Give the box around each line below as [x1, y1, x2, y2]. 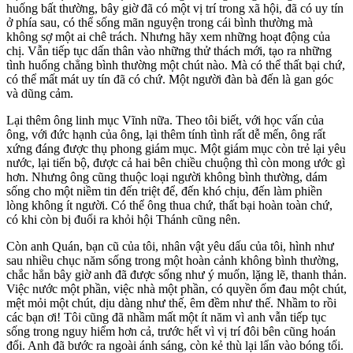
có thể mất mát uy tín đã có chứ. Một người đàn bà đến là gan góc [6, 72, 333, 86]
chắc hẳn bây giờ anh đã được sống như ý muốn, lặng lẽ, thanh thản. [6, 267, 347, 281]
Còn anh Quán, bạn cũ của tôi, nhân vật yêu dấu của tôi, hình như [6, 239, 334, 253]
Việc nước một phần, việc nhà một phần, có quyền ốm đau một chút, [6, 281, 347, 295]
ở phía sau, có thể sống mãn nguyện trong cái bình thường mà [6, 15, 313, 29]
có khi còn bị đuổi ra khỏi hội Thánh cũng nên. [6, 212, 240, 226]
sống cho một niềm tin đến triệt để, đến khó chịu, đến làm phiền [6, 184, 322, 198]
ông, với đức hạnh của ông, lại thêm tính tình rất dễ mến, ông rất [6, 127, 325, 141]
